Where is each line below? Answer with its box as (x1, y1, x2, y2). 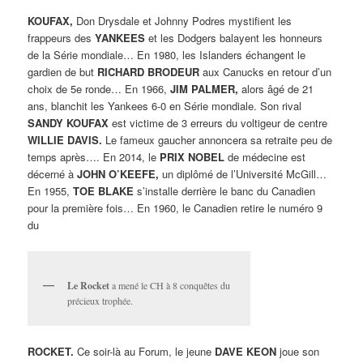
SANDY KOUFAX (28, 115, 109, 131)
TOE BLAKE (73, 183, 135, 199)
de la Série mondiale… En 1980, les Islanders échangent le (28, 47, 306, 63)
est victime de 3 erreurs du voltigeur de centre (109, 115, 328, 131)
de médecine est (224, 149, 306, 165)
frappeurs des (28, 30, 96, 46)
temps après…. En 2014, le (28, 149, 160, 165)
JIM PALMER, (170, 81, 239, 97)
